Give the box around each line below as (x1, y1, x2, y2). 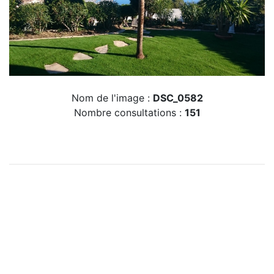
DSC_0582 (152, 92, 203, 105)
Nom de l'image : (71, 92, 153, 105)
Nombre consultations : (73, 106, 185, 119)
